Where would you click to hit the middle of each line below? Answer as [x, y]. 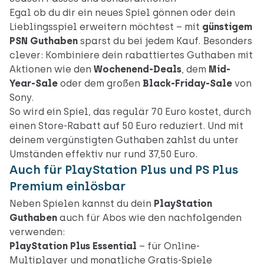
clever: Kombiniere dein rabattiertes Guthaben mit [131, 55]
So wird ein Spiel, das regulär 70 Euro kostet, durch [130, 112]
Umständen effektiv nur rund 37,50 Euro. [103, 154]
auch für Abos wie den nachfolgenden [149, 218]
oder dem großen [100, 84]
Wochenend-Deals [138, 70]
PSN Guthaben [44, 41]
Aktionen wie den [52, 70]
